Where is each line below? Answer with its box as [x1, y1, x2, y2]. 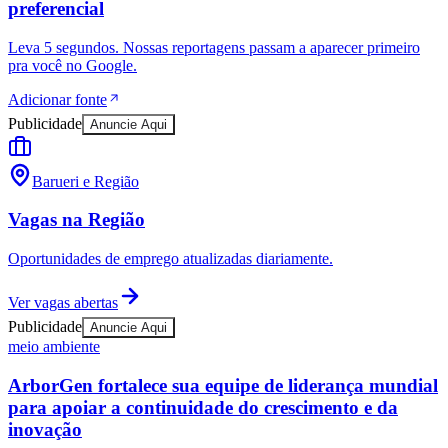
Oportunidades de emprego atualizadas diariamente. [8, 250, 333, 268]
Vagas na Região [8, 209, 145, 231]
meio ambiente [8, 338, 100, 356]
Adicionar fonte [8, 90, 107, 108]
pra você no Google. [8, 56, 137, 74]
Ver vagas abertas [8, 294, 118, 312]
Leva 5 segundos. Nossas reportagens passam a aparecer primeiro [8, 38, 420, 56]
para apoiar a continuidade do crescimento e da [8, 396, 398, 418]
